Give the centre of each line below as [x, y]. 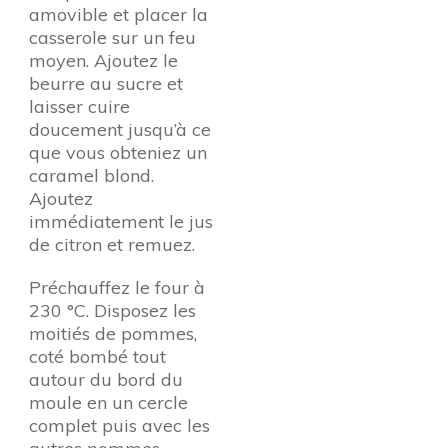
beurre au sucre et [106, 83]
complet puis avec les [119, 425]
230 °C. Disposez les [112, 310]
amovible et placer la [118, 14]
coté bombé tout [97, 356]
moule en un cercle [108, 402]
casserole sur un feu [112, 37]
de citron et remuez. [112, 244]
